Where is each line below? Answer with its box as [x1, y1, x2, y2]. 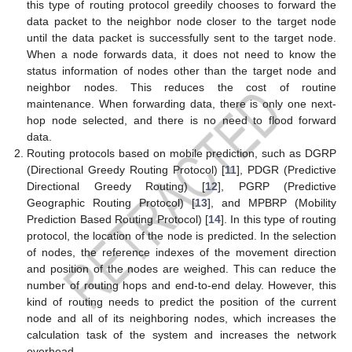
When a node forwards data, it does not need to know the [27, 48, 336, 60]
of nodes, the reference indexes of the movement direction [27, 246, 336, 258]
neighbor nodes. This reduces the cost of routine [27, 81, 336, 93]
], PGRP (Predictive [218, 180, 337, 192]
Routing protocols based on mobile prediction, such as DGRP [27, 147, 336, 159]
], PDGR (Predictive [236, 163, 337, 176]
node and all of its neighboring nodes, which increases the [27, 312, 336, 324]
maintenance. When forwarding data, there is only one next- [27, 97, 336, 110]
